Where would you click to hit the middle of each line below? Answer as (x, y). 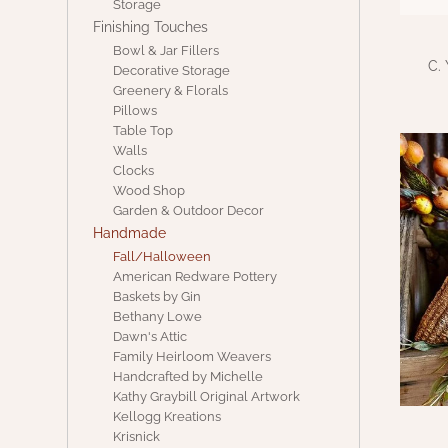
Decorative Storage (172, 70)
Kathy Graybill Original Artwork (207, 396)
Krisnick (137, 436)
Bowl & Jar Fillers (166, 50)
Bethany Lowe (158, 316)
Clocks (134, 170)
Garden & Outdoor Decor (189, 210)
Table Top (143, 130)
